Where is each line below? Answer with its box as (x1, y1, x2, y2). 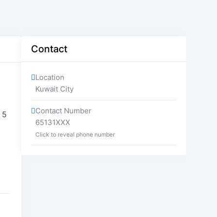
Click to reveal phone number (35, 131, 115, 138)
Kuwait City (35, 84, 74, 93)
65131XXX (35, 118, 70, 127)
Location (35, 73, 64, 82)
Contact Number (35, 106, 92, 115)
